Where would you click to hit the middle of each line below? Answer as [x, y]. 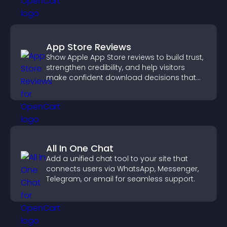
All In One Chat [80, 148]
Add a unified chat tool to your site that [117, 159]
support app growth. [84, 88]
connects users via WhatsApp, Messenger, [122, 169]
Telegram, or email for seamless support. [121, 179]
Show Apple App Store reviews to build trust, [125, 57]
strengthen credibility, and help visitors [116, 67]
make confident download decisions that [121, 78]
